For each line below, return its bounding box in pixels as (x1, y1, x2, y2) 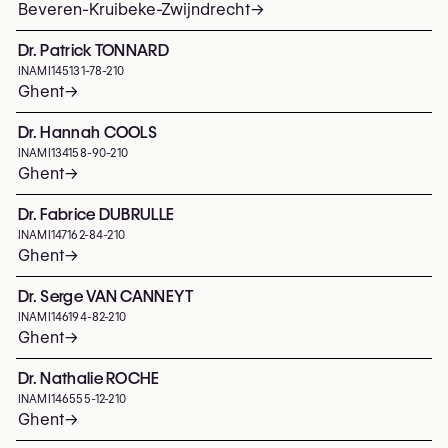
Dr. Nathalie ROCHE (18, 369, 160, 388)
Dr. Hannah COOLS (18, 123, 158, 142)
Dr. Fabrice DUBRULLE (18, 205, 175, 224)
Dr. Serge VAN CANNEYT (18, 287, 194, 306)
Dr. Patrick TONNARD (18, 41, 170, 60)
